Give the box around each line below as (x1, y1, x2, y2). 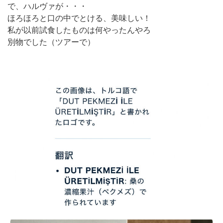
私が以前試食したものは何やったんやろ (7, 25, 151, 34)
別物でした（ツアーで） (7, 37, 95, 46)
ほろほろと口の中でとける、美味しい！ (7, 13, 151, 22)
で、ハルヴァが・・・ (7, 1, 87, 10)
